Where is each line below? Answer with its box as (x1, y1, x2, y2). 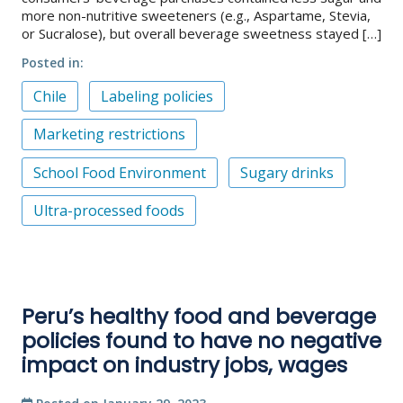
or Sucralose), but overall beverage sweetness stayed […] (22, 23, 381, 42)
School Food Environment (33, 162, 206, 183)
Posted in (22, 53, 80, 71)
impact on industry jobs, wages (22, 351, 347, 381)
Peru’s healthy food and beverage (22, 302, 376, 332)
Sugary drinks (240, 162, 334, 183)
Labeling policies (101, 86, 213, 107)
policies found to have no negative (22, 327, 381, 356)
